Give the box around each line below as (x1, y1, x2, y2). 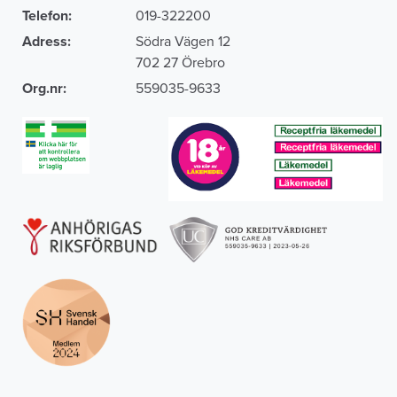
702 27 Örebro (136, 54, 225, 73)
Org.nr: (22, 80, 66, 98)
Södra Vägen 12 (136, 33, 230, 51)
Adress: (22, 33, 71, 51)
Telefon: (22, 7, 72, 26)
